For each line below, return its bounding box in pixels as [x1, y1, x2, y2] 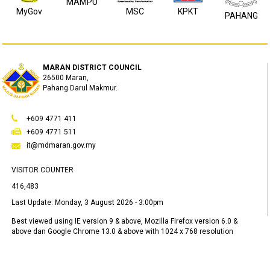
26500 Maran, [43, 74, 89, 82]
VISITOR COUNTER [11, 166, 74, 174]
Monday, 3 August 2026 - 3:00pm [55, 198, 164, 207]
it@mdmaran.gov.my [27, 141, 96, 149]
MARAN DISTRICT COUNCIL [43, 63, 142, 72]
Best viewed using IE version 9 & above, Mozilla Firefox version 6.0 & [11, 217, 238, 225]
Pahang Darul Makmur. [43, 84, 118, 92]
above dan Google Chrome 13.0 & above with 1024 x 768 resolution [11, 227, 234, 236]
